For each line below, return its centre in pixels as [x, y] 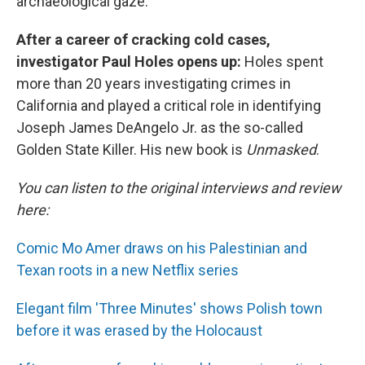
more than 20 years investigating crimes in [154, 84]
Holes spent [284, 62]
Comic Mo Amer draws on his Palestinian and [162, 248]
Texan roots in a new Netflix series [128, 270]
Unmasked [281, 150]
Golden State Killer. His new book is [131, 150]
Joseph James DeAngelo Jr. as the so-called [160, 128]
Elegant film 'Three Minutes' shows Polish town [169, 308]
